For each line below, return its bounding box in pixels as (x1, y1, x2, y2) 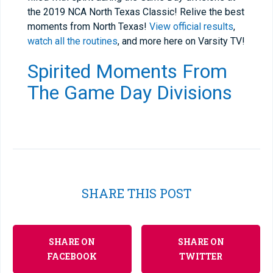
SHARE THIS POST (82, 185, 191, 201)
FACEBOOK (47, 250, 97, 262)
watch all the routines (27, 35, 118, 47)
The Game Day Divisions (27, 81, 232, 104)
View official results (149, 21, 233, 32)
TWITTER (179, 250, 223, 262)
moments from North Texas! (27, 21, 149, 32)
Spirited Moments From (27, 60, 227, 83)
